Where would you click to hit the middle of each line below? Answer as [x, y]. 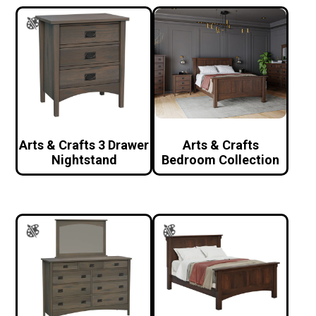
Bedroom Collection [221, 160]
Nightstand [84, 160]
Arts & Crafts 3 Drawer [84, 145]
